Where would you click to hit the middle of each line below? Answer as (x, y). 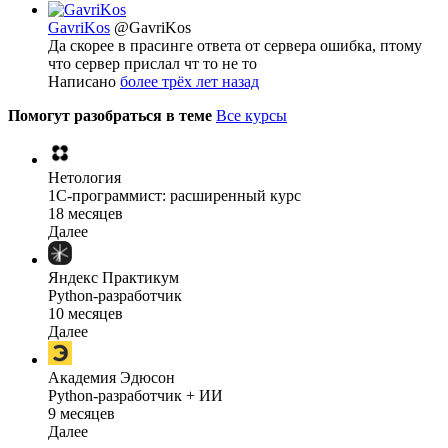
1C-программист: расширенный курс (174, 196)
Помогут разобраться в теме (112, 116)
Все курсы (251, 116)
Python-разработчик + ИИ (135, 396)
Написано (84, 82)
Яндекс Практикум (113, 278)
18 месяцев (85, 214)
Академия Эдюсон (111, 378)
